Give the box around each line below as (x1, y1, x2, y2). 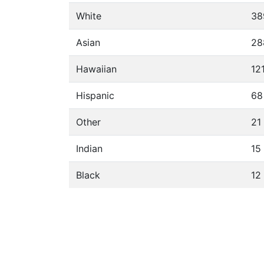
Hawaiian (76, 63, 117, 75)
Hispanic (76, 90, 114, 101)
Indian (76, 143, 103, 154)
